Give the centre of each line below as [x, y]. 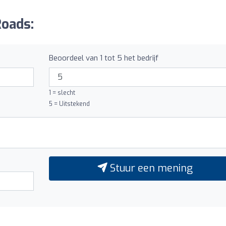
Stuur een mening [150, 168]
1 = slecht [62, 93]
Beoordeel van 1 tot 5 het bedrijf [103, 58]
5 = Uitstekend [69, 104]
